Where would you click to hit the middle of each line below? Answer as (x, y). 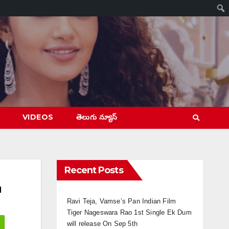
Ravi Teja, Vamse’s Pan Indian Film (121, 201)
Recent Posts (94, 170)
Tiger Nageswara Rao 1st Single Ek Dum (129, 213)
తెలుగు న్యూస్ (97, 117)
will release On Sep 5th (102, 224)
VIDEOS (38, 117)
